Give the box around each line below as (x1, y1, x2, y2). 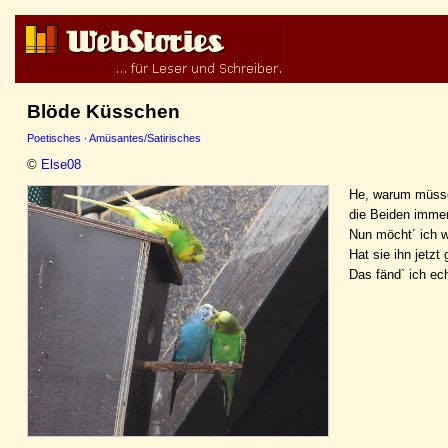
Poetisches (27, 132, 81, 144)
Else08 (41, 156, 81, 172)
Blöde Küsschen (27, 101, 180, 122)
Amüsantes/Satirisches (89, 132, 201, 144)
